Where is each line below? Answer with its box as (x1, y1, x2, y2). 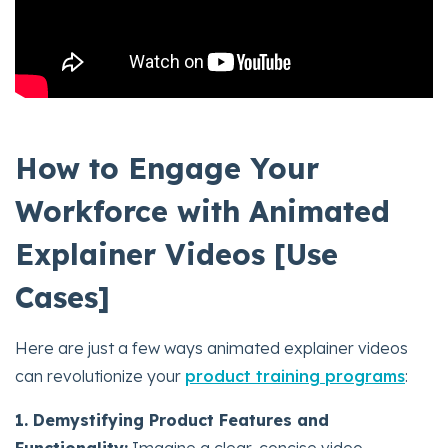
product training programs (185, 365, 405, 386)
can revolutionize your (15, 365, 185, 386)
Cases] (15, 278, 110, 315)
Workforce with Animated (15, 192, 390, 229)
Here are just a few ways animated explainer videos (15, 337, 408, 358)
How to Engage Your (15, 149, 319, 186)
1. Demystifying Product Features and (15, 409, 329, 430)
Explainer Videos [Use (15, 235, 338, 272)
